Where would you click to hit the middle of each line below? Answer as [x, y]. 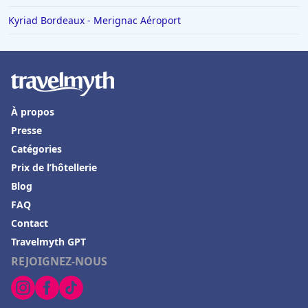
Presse [26, 131]
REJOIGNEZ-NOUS [59, 262]
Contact [30, 223]
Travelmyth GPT [48, 242]
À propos [33, 112]
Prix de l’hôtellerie [54, 168]
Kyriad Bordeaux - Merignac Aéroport [95, 21]
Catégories [36, 149]
